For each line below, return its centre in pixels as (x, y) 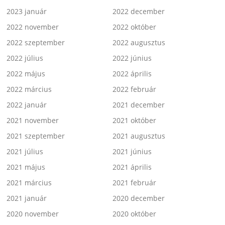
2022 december (139, 12)
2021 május (26, 167)
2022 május (26, 74)
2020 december (139, 198)
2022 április (132, 74)
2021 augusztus (139, 136)
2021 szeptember (36, 136)
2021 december (139, 105)
